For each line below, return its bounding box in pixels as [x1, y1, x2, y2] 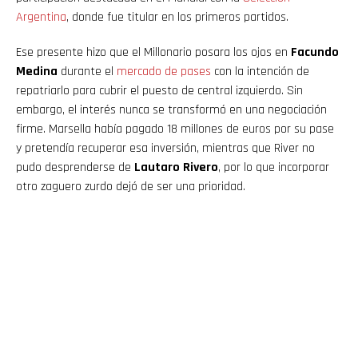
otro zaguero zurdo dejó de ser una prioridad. [16, 178, 245, 196]
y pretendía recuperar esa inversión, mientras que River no [16, 140, 315, 157]
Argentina [16, 9, 66, 26]
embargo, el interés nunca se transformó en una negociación [16, 101, 327, 119]
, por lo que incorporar [218, 159, 329, 177]
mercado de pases [117, 63, 211, 81]
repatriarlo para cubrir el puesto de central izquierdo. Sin [16, 82, 303, 100]
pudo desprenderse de [16, 159, 134, 177]
